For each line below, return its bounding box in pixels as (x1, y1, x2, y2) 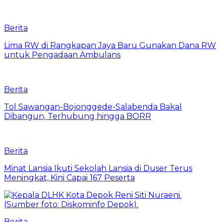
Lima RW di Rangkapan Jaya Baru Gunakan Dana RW (4, 40, 216, 50)
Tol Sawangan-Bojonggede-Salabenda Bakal (4, 102, 182, 111)
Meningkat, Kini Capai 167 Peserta (4, 172, 135, 182)
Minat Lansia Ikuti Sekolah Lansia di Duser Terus (4, 163, 192, 173)
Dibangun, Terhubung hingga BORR (4, 111, 151, 121)
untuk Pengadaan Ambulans (4, 50, 120, 59)
